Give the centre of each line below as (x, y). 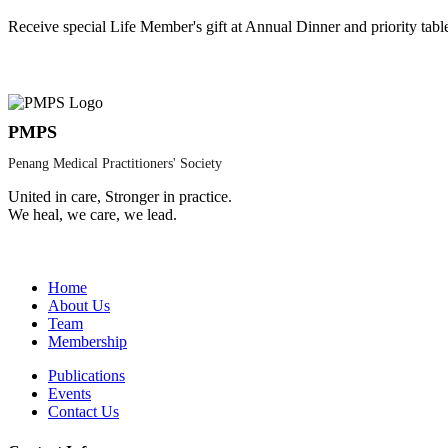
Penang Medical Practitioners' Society (115, 164)
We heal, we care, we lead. (92, 215)
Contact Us (83, 412)
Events (69, 394)
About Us (79, 306)
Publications (86, 376)
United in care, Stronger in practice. (120, 197)
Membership (87, 342)
